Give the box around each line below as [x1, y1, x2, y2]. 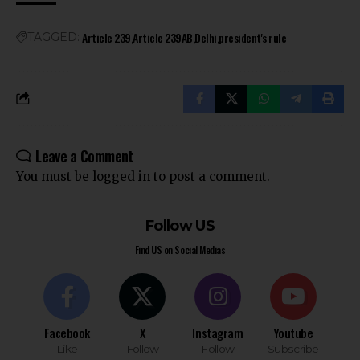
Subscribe [267, 342, 319, 355]
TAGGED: [27, 29, 80, 44]
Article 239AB [133, 28, 193, 46]
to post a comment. [150, 168, 270, 184]
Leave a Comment [35, 145, 133, 166]
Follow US [145, 216, 215, 235]
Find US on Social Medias [134, 242, 226, 256]
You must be [16, 168, 92, 184]
